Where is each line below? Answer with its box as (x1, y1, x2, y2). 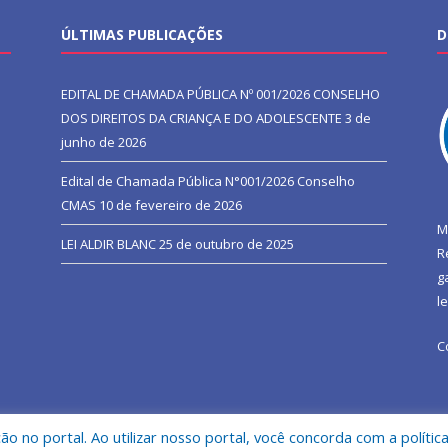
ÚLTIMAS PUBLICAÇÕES (61, 25, 223, 45)
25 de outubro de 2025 (159, 235, 294, 254)
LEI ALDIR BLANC (61, 235, 156, 254)
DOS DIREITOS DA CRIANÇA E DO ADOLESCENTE (61, 109, 342, 128)
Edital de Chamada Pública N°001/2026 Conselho (61, 172, 355, 191)
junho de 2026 (61, 133, 146, 152)
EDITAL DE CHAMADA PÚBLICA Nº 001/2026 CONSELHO (61, 85, 380, 104)
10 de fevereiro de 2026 (99, 196, 242, 215)
